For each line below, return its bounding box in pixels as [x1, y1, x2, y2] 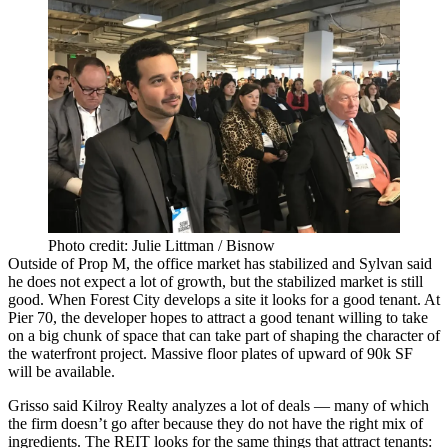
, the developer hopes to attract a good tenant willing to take [53, 308, 428, 326]
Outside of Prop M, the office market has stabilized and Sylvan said [8, 254, 432, 272]
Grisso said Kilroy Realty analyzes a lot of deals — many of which [8, 396, 429, 414]
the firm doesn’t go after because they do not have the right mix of [8, 414, 423, 432]
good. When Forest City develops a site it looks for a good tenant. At [8, 290, 440, 308]
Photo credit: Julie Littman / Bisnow [48, 236, 275, 254]
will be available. [8, 362, 115, 380]
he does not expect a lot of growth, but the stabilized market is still [8, 272, 423, 290]
